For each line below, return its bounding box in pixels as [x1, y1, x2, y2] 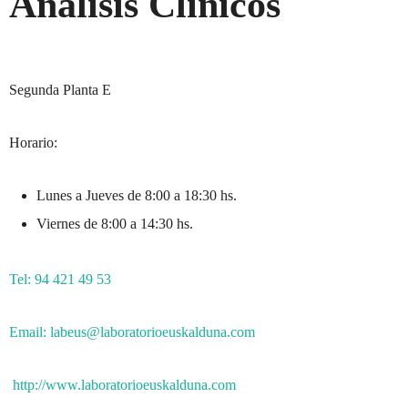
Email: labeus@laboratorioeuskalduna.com [8, 324, 255, 341]
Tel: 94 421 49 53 [8, 271, 111, 288]
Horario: [8, 135, 57, 151]
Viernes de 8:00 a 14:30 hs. [36, 216, 193, 232]
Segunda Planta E [8, 82, 111, 98]
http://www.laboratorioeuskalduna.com [12, 377, 236, 393]
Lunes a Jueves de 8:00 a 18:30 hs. [36, 188, 237, 204]
